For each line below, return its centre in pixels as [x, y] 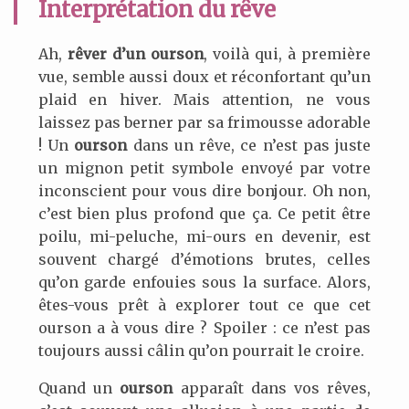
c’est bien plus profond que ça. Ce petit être [204, 214]
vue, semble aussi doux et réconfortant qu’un [204, 77]
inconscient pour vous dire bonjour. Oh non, [204, 191]
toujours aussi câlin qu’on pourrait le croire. [201, 351]
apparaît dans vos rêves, [272, 388]
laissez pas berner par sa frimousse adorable [204, 123]
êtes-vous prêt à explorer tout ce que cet [204, 305]
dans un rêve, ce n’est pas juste [249, 146]
